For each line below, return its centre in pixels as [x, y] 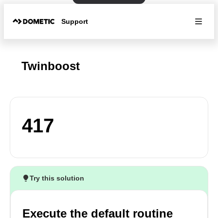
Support [75, 21]
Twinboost [51, 66]
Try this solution [57, 178]
